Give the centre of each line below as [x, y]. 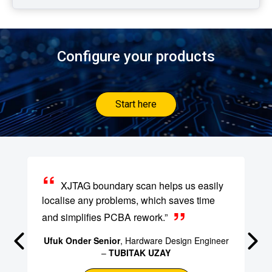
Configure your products [136, 56]
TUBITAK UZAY [140, 252]
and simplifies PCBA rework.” [105, 217]
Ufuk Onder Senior [82, 240]
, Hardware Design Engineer [174, 240]
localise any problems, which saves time [128, 200]
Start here [136, 104]
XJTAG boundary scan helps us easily [142, 185]
